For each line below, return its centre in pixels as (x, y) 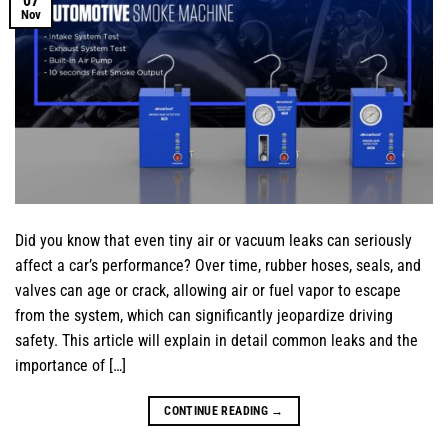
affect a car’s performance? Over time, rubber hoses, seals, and (218, 266)
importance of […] (70, 366)
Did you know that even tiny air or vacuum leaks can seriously (213, 241)
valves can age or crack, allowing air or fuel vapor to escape (208, 291)
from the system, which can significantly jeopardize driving (204, 316)
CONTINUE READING (218, 411)
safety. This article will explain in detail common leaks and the (216, 341)
